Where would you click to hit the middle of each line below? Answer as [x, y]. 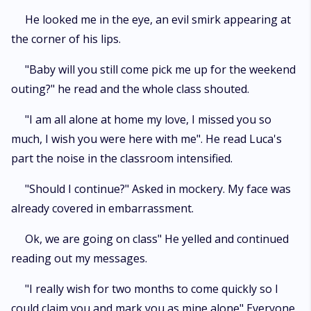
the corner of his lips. [66, 39]
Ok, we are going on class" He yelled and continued [157, 239]
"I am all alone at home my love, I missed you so [148, 119]
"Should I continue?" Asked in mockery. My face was [158, 189]
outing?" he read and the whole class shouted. [130, 89]
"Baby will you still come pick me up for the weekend [160, 69]
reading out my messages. [79, 258]
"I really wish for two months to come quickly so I [152, 289]
